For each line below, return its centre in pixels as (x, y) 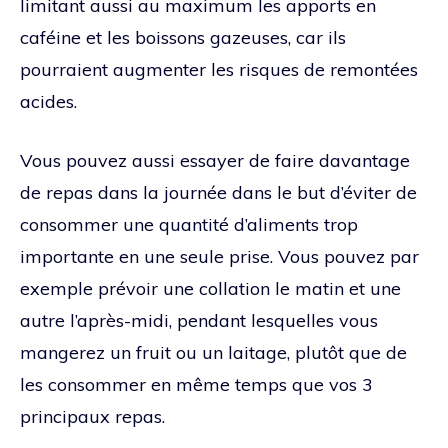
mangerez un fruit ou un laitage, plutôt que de (213, 352)
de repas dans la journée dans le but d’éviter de (218, 192)
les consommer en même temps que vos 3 (196, 384)
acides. (51, 101)
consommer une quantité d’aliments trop (189, 224)
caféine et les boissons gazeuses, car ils (183, 37)
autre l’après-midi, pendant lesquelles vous (199, 320)
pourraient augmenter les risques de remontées (219, 69)
